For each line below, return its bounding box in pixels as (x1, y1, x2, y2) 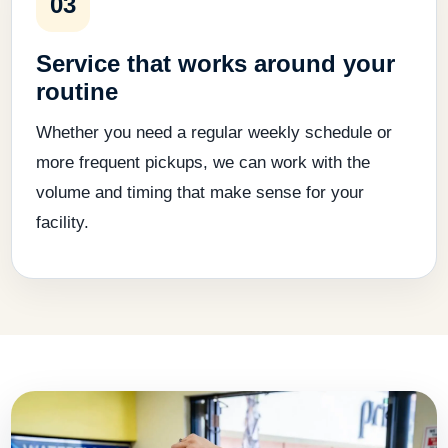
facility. (36, 212, 89, 232)
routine (36, 77, 118, 105)
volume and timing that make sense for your (36, 182, 364, 202)
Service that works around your (36, 49, 395, 77)
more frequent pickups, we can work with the (36, 152, 370, 172)
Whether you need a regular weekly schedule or (36, 122, 392, 142)
